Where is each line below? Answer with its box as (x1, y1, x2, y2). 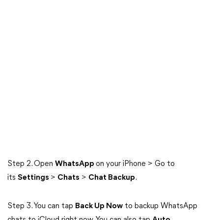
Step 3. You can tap (7, 202, 75, 210)
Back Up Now (75, 202, 123, 210)
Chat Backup (88, 174, 135, 182)
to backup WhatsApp (123, 202, 197, 210)
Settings (18, 174, 51, 182)
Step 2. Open (7, 160, 55, 168)
